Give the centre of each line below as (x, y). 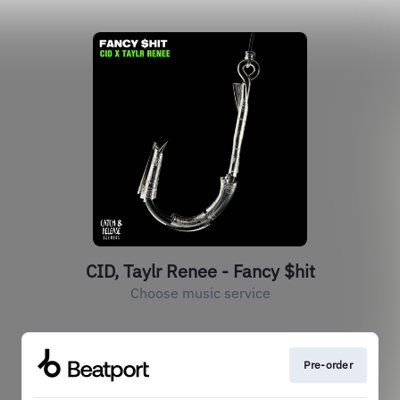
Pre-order (328, 365)
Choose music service (200, 293)
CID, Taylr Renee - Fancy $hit (200, 271)
